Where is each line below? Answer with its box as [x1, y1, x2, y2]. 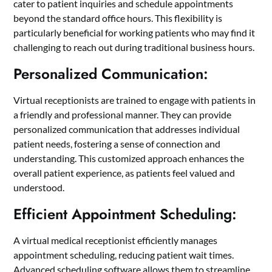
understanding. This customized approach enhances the [13, 152, 245, 164]
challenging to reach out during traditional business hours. [13, 41, 255, 53]
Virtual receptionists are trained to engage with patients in [13, 93, 256, 106]
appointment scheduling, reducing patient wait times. [13, 248, 234, 260]
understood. [13, 181, 65, 193]
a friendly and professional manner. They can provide [13, 108, 232, 120]
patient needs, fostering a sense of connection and [13, 137, 221, 149]
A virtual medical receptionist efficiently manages [13, 234, 218, 246]
